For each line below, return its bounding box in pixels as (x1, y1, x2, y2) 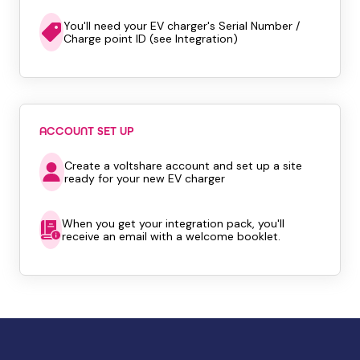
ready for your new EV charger (63, 171, 225, 186)
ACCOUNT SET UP (39, 125, 133, 138)
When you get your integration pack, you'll (61, 216, 284, 231)
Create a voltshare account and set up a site (63, 158, 302, 173)
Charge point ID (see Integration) (63, 31, 238, 46)
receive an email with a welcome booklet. (61, 229, 280, 243)
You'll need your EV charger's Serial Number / (63, 18, 300, 33)
